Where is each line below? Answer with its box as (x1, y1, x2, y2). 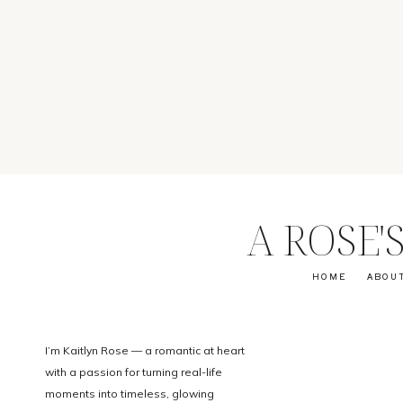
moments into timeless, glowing (45, 387, 214, 400)
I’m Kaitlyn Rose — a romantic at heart (45, 344, 245, 357)
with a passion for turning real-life (45, 365, 222, 379)
